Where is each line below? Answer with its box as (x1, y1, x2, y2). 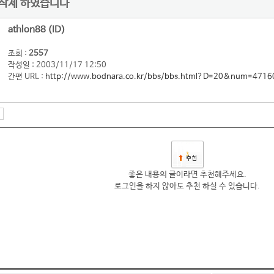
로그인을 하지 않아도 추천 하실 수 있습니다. (114, 182, 260, 191)
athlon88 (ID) (8, 25, 65, 35)
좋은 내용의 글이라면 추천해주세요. (128, 170, 246, 179)
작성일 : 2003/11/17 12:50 (8, 61, 106, 70)
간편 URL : (8, 72, 45, 81)
